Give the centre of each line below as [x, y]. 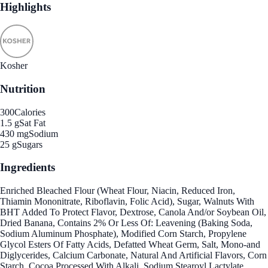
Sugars [30, 144]
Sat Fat [32, 123]
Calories [30, 112]
